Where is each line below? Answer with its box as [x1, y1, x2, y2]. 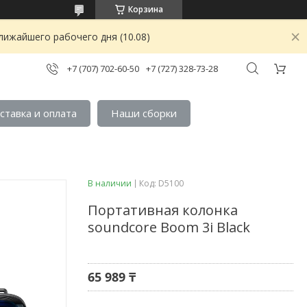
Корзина [127, 3, 163, 15]
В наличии [88, 177, 132, 189]
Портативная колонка [88, 200, 238, 219]
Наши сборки [111, 106, 177, 121]
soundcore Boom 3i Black [88, 217, 250, 236]
